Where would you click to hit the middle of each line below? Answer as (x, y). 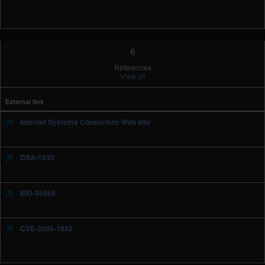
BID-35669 (37, 193)
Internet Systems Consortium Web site (84, 122)
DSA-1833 (36, 157)
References (132, 67)
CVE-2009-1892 (46, 228)
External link (25, 101)
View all (132, 76)
